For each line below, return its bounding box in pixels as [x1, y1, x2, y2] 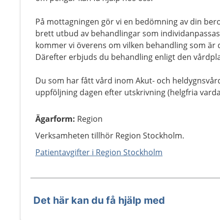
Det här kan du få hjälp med [33, 194, 165, 206]
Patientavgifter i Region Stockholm [35, 147, 163, 158]
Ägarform [35, 113, 73, 124]
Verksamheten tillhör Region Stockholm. [35, 130, 184, 141]
